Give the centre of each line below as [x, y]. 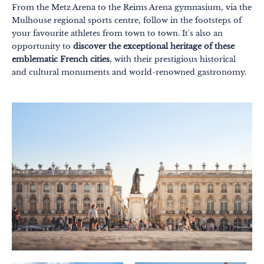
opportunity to [42, 46]
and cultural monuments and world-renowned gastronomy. [129, 72]
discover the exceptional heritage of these [154, 46]
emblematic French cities [61, 59]
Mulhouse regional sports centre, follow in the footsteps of [127, 20]
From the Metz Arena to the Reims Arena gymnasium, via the [132, 7]
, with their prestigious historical [173, 59]
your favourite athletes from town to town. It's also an [117, 33]
